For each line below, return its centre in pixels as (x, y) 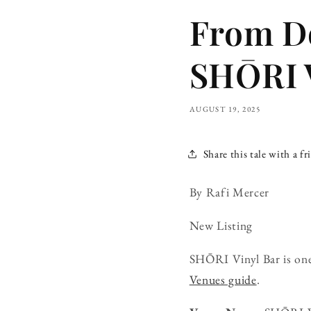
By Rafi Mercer (229, 192)
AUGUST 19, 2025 (225, 109)
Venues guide (223, 279)
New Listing (221, 225)
